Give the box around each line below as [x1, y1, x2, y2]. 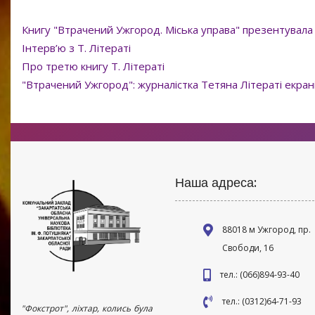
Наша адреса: [175, 174, 257, 192]
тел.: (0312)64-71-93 [222, 295, 302, 308]
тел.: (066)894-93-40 [220, 269, 300, 281]
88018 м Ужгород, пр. [222, 224, 311, 236]
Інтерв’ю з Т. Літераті [22, 41, 136, 56]
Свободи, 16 [222, 242, 274, 255]
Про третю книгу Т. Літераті [22, 59, 165, 74]
